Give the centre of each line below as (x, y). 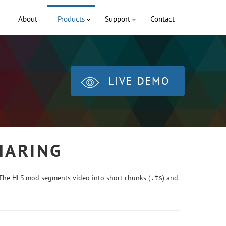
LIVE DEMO (139, 81)
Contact (162, 19)
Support (118, 19)
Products (71, 19)
